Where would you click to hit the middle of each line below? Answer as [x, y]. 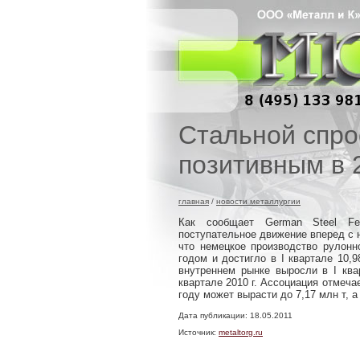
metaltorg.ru [241, 333]
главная [194, 202]
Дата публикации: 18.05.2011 [235, 316]
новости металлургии [258, 202]
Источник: [198, 333]
